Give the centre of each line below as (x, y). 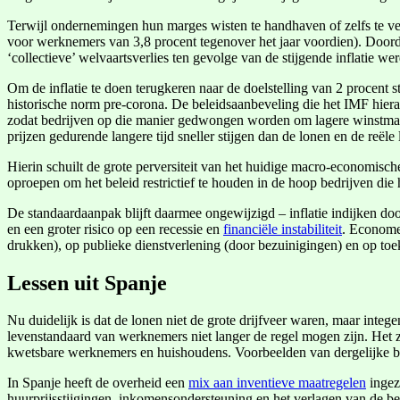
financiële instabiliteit (283, 229)
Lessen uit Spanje (87, 283)
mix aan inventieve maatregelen (277, 383)
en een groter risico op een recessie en (115, 229)
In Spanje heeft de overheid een (98, 383)
